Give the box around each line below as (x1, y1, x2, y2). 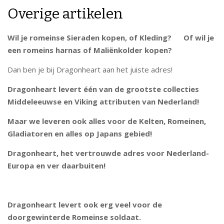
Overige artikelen (7, 5, 123, 22)
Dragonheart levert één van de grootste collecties (7, 84, 199, 94)
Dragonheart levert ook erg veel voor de (7, 199, 162, 209)
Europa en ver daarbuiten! (7, 160, 105, 170)
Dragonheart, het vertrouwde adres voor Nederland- (7, 148, 209, 158)
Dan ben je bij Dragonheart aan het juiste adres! (7, 64, 172, 74)
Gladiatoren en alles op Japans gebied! (7, 128, 152, 138)
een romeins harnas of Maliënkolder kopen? (7, 45, 172, 55)
